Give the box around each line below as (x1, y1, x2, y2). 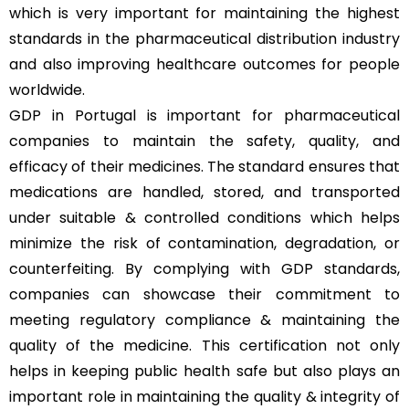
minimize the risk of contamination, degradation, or (9, 232, 400, 254)
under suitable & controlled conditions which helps (9, 206, 400, 228)
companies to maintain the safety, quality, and (9, 130, 400, 152)
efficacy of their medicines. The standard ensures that (9, 155, 400, 177)
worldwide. (9, 79, 85, 100)
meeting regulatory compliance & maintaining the (9, 309, 400, 330)
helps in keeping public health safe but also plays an (9, 360, 400, 382)
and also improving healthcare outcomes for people (9, 53, 400, 75)
